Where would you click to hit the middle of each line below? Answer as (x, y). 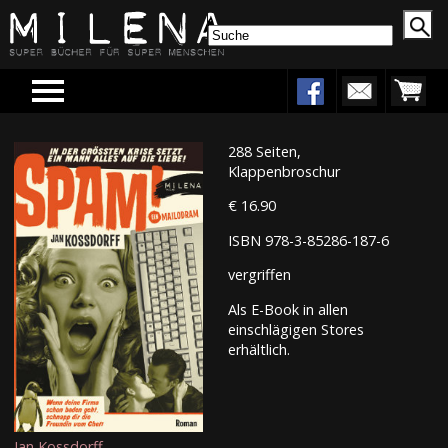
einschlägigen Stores (295, 329)
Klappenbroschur (283, 172)
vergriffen (259, 275)
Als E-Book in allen (287, 309)
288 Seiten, (264, 152)
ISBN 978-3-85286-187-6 (308, 240)
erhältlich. (258, 349)
